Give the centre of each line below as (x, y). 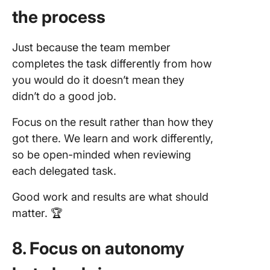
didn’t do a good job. (64, 96)
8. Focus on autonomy (98, 248)
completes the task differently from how (112, 64)
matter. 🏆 (37, 213)
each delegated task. (64, 171)
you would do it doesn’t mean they (98, 80)
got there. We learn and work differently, (113, 138)
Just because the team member (91, 47)
